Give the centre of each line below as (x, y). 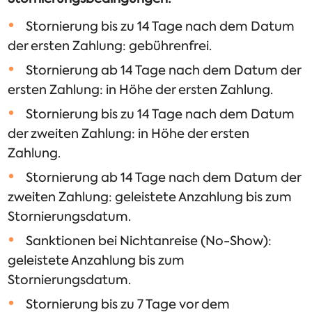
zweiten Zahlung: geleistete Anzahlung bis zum (150, 197)
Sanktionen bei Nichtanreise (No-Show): (149, 241)
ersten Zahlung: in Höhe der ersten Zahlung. (141, 90)
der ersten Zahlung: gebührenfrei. (110, 46)
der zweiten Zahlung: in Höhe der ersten (129, 134)
